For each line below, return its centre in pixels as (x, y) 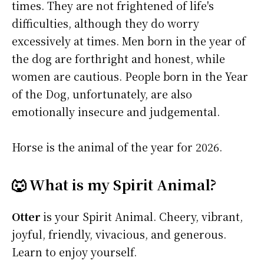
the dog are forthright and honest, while (118, 59)
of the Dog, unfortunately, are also (102, 94)
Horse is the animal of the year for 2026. (117, 147)
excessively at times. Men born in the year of (129, 41)
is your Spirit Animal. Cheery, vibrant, (141, 217)
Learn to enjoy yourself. (74, 252)
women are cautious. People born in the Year (130, 76)
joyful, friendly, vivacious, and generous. (119, 234)
